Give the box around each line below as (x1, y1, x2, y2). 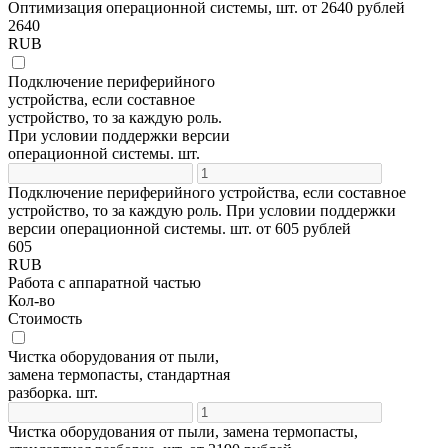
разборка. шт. (8, 383, 98, 401)
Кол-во (8, 291, 55, 309)
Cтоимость (8, 309, 82, 327)
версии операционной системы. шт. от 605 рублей (8, 219, 351, 237)
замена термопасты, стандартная (8, 365, 230, 383)
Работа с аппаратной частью (8, 273, 201, 291)
